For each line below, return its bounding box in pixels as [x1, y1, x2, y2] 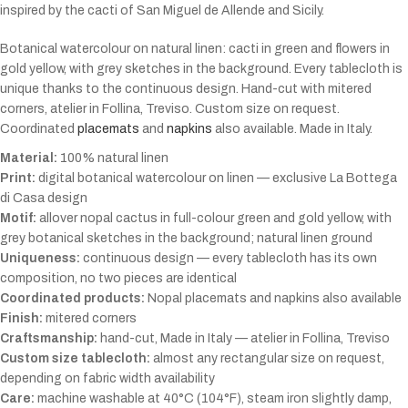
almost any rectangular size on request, [150, 352, 384, 366]
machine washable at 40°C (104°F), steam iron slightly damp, [35, 392, 392, 406]
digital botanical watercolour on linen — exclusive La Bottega [36, 171, 397, 186]
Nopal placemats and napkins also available [145, 291, 402, 306]
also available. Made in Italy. [212, 122, 372, 137]
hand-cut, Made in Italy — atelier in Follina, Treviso [97, 331, 390, 346]
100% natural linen [57, 151, 168, 166]
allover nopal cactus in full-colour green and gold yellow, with [36, 211, 392, 226]
